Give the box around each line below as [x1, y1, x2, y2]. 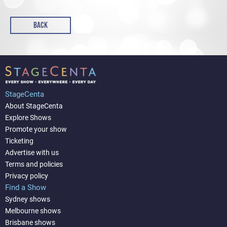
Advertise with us [5, 148, 59, 157]
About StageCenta [5, 102, 63, 110]
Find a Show [5, 183, 46, 193]
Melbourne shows [5, 207, 61, 215]
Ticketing [5, 137, 33, 145]
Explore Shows [5, 113, 51, 122]
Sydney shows [5, 195, 50, 204]
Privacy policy [5, 172, 48, 180]
